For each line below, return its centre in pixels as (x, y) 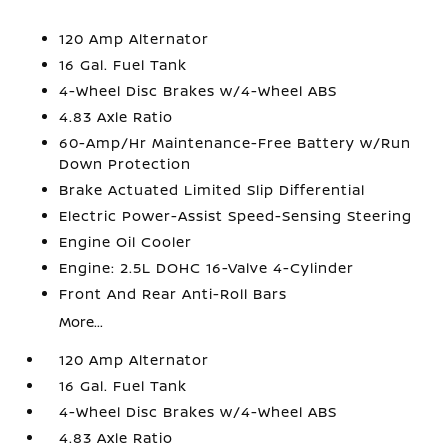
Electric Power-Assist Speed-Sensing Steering (236, 215)
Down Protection (125, 163)
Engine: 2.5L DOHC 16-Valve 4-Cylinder (207, 267)
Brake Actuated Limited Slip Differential (212, 189)
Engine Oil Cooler (126, 241)
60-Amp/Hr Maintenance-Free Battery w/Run (235, 142)
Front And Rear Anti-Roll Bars (173, 293)
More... (81, 321)
